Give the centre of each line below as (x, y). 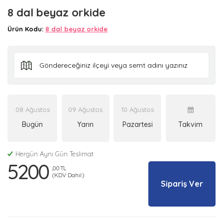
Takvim (191, 124)
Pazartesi (137, 124)
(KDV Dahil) (68, 175)
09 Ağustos (86, 109)
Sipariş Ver (182, 183)
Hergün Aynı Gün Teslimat (55, 154)
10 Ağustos (137, 109)
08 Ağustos (32, 109)
